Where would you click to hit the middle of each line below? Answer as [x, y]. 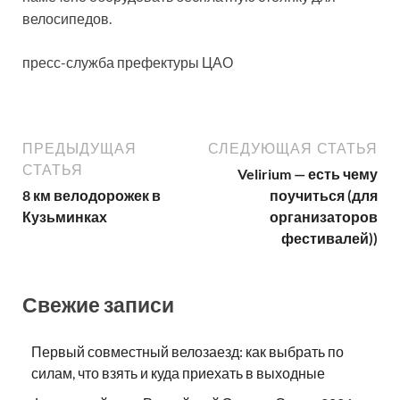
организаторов [324, 217]
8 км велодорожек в [92, 195]
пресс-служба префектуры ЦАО [128, 62]
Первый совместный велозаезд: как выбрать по [187, 351]
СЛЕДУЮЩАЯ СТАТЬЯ [293, 148]
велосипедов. [67, 18]
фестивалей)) [329, 238]
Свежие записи [98, 304]
